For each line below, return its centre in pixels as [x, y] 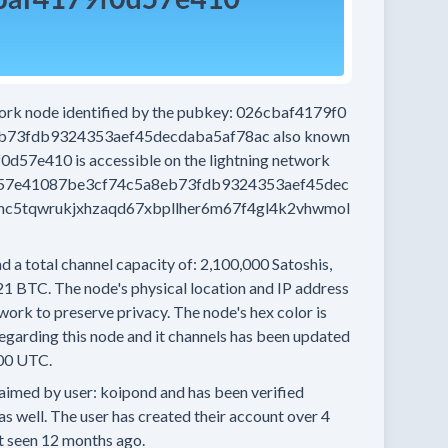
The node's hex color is [250, 311]
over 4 [308, 415]
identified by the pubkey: [147, 111]
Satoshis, [302, 263]
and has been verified [232, 391]
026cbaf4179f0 [291, 111]
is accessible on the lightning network [202, 159]
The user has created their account [167, 415]
